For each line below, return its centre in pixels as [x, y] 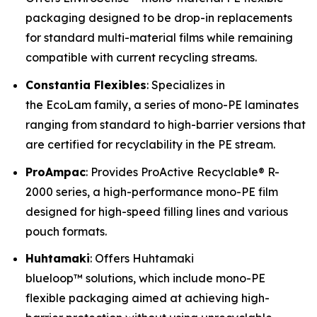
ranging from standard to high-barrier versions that [166, 124]
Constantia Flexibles [86, 85]
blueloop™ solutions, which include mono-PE [145, 278]
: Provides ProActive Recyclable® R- [183, 172]
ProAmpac [56, 172]
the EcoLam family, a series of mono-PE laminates [162, 104]
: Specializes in [186, 85]
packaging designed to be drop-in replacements [159, 18]
